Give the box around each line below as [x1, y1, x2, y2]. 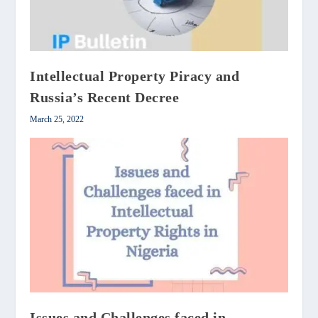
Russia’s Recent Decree [30, 89, 180, 105]
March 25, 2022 [30, 114, 84, 124]
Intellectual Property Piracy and [30, 68, 240, 84]
